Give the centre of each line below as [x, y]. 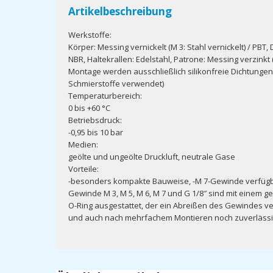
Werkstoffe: [90, 35]
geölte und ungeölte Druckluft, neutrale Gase [152, 157]
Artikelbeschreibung [120, 11]
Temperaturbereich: [105, 96]
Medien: [83, 144]
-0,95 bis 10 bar [96, 132]
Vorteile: [83, 169]
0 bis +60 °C [89, 108]
